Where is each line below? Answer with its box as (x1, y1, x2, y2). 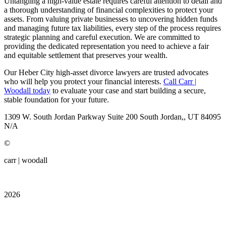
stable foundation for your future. (4, 95, 109, 104)
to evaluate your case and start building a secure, (50, 86, 206, 95)
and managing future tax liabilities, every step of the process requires (4, 23, 221, 32)
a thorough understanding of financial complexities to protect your (4, 5, 213, 14)
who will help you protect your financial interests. (4, 77, 163, 86)
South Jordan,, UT (140, 112, 201, 121)
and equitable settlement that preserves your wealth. (4, 50, 167, 60)
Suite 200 (107, 112, 138, 121)
